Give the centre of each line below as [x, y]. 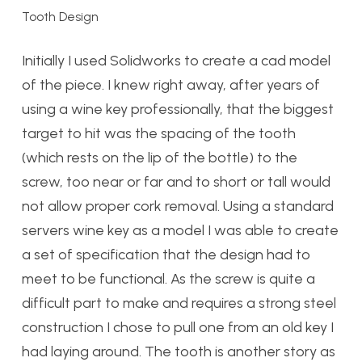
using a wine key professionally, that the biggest [178, 109]
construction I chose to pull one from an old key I [178, 327]
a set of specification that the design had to [166, 254]
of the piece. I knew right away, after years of [171, 84]
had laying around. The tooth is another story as [179, 351]
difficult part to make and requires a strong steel [179, 303]
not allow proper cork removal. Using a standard [178, 206]
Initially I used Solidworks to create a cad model [176, 60]
